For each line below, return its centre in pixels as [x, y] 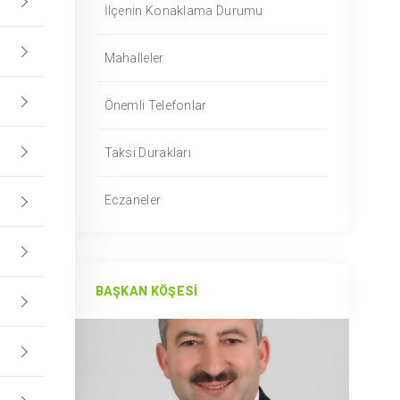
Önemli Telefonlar [155, 105]
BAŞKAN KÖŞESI [146, 291]
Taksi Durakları [147, 153]
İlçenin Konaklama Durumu [183, 11]
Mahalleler [134, 58]
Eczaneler [133, 200]
